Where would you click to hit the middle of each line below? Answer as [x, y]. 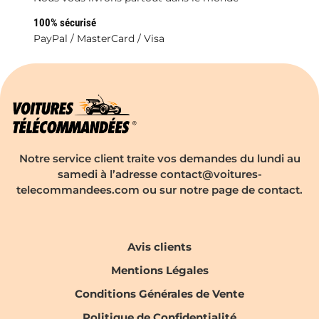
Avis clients [159, 247]
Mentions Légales [159, 271]
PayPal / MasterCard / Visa [99, 38]
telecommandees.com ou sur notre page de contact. [159, 190]
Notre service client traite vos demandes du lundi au [159, 159]
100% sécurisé [65, 23]
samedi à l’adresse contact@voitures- [159, 175]
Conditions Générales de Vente [159, 294]
